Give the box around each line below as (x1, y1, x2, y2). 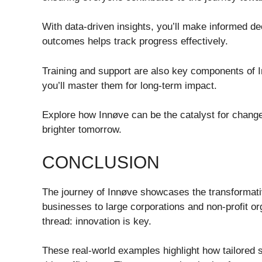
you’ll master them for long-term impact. (42, 80, 217, 91)
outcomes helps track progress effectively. (42, 36, 228, 47)
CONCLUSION (42, 152, 160, 172)
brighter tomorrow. (42, 124, 122, 135)
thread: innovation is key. (42, 215, 151, 227)
